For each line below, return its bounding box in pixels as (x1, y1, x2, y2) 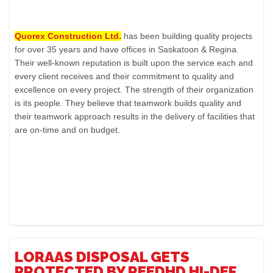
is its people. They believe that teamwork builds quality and (15, 97, 242, 108)
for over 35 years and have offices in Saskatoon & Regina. (15, 44, 239, 54)
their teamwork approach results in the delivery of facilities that (15, 111, 255, 121)
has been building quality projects (124, 30, 253, 41)
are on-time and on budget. (15, 124, 121, 135)
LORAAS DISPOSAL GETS (15, 248, 190, 266)
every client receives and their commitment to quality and (15, 71, 235, 81)
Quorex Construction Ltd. (15, 30, 122, 41)
